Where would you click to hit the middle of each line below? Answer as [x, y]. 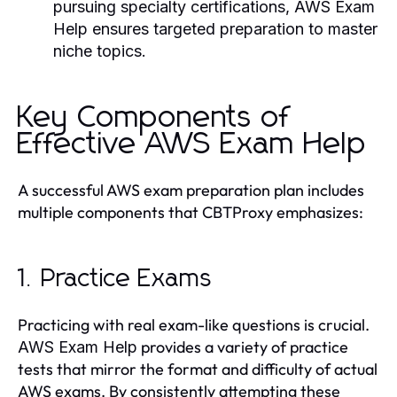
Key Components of [154, 117]
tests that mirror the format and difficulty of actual [198, 369]
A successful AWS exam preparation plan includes [191, 190]
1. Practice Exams [115, 279]
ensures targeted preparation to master [233, 28]
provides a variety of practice [243, 346]
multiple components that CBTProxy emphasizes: [191, 212]
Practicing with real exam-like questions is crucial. [194, 324]
